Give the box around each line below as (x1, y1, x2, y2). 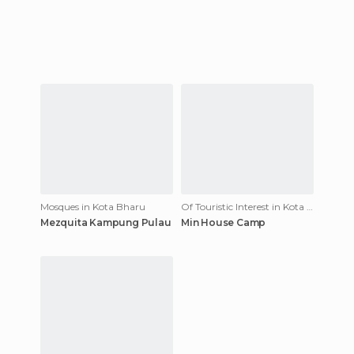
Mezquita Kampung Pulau (40, 217, 171, 228)
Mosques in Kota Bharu (40, 201, 145, 213)
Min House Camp (181, 217, 266, 228)
